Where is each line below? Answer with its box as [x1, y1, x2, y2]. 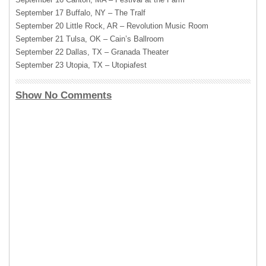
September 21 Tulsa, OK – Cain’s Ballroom [15, 34, 164, 43]
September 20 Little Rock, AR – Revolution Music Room [15, 21, 208, 30]
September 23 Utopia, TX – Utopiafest [15, 60, 147, 69]
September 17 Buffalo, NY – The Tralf [15, 8, 145, 17]
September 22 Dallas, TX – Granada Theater [15, 47, 169, 56]
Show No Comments [15, 89, 112, 101]
